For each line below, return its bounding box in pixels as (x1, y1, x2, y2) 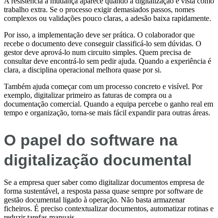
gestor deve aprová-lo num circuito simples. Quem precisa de (4, 48, 191, 57)
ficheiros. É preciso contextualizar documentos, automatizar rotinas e (4, 204, 214, 213)
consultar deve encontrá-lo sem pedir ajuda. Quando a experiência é (4, 57, 211, 66)
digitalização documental (4, 151, 192, 169)
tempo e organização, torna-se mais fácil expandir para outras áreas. (4, 109, 210, 117)
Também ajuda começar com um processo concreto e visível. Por (4, 82, 202, 91)
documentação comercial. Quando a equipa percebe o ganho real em (4, 100, 213, 109)
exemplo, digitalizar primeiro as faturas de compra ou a (4, 91, 172, 100)
